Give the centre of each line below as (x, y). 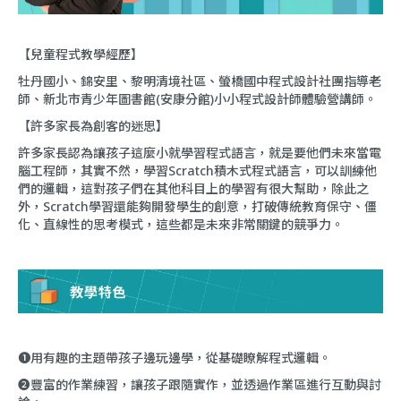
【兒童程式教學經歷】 (81, 54)
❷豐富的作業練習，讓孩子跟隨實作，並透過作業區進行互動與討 (200, 385)
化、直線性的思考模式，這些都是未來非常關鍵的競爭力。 (181, 224)
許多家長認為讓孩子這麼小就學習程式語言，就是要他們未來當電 (200, 152)
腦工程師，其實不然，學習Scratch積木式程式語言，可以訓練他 (197, 170)
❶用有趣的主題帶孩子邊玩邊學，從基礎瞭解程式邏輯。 (175, 358)
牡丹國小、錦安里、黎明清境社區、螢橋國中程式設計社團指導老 (200, 81)
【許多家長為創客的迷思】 (93, 125)
